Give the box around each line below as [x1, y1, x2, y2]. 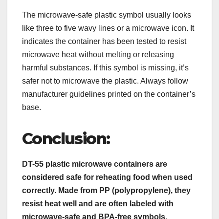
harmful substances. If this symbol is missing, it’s [22, 63, 189, 72]
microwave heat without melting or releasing [22, 50, 174, 59]
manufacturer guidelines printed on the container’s [22, 89, 196, 98]
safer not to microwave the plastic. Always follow [22, 76, 188, 85]
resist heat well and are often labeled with [22, 199, 174, 208]
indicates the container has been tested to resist [22, 37, 186, 45]
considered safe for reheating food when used [22, 173, 193, 181]
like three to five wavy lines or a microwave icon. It [22, 23, 194, 32]
